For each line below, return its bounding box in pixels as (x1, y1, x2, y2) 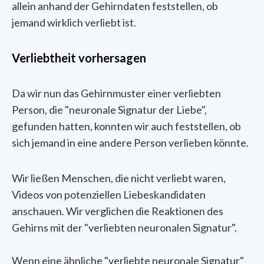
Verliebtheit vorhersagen (12, 51, 146, 65)
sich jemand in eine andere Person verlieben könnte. (12, 136, 249, 150)
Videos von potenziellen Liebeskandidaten (12, 188, 206, 202)
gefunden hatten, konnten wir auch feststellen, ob (12, 120, 241, 133)
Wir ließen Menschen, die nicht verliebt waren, (12, 171, 226, 185)
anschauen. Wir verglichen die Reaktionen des (12, 204, 223, 218)
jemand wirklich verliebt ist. (12, 16, 136, 29)
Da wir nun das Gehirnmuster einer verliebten (12, 87, 221, 100)
